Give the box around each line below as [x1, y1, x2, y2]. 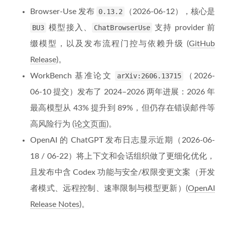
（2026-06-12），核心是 [125, 8, 215, 16]
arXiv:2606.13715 [117, 72, 182, 80]
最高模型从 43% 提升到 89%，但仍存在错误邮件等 [30, 104, 215, 112]
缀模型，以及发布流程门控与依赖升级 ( [30, 40, 189, 48]
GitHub [189, 40, 215, 48]
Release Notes [30, 200, 79, 208]
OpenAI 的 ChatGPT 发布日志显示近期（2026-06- [30, 136, 215, 144]
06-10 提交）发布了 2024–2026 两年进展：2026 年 [30, 88, 215, 96]
